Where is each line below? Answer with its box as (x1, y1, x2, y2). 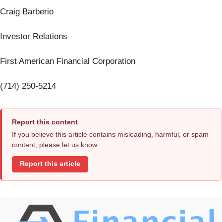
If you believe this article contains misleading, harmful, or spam (12, 130, 209, 138)
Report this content (12, 117, 78, 126)
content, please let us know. (12, 140, 99, 149)
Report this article (20, 160, 80, 168)
